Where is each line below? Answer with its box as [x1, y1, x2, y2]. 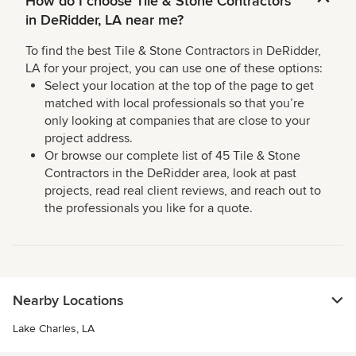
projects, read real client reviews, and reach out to [44, 183, 321, 199]
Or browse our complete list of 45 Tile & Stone [44, 148, 300, 164]
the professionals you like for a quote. [44, 200, 253, 217]
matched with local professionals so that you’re [44, 95, 304, 112]
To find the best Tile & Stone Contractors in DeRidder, [25, 43, 321, 60]
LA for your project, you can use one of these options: [25, 60, 323, 77]
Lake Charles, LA [13, 322, 95, 336]
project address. [44, 130, 133, 147]
